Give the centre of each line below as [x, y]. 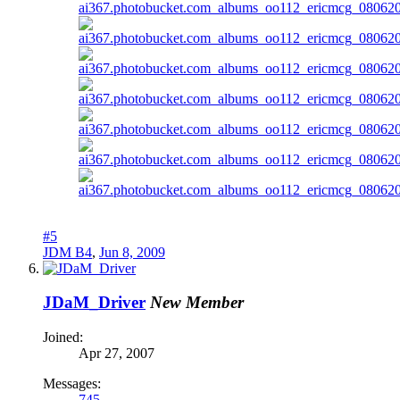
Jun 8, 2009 [132, 252]
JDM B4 [67, 252]
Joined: [63, 337]
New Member [197, 303]
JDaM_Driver [94, 303]
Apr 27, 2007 [117, 353]
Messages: [72, 383]
